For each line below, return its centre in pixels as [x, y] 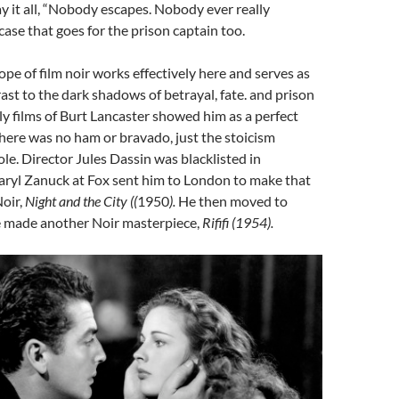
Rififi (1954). [238, 223]
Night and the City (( [81, 201]
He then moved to [233, 201]
